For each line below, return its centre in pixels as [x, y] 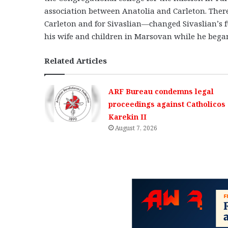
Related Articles [76, 60]
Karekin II [127, 117]
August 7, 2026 [136, 128]
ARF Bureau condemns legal [161, 91]
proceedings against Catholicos [167, 104]
